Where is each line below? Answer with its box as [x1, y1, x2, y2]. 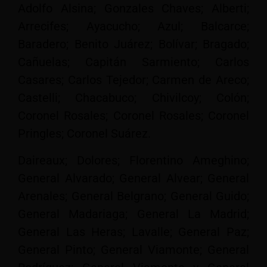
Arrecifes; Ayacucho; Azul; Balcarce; [18, 19, 249, 34]
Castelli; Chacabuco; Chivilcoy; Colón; [18, 91, 249, 105]
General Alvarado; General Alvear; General [18, 170, 249, 185]
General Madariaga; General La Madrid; [18, 206, 249, 221]
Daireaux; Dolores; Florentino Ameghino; [18, 153, 249, 167]
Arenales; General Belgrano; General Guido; [18, 188, 249, 203]
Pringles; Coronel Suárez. [18, 126, 151, 141]
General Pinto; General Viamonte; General [18, 242, 249, 257]
